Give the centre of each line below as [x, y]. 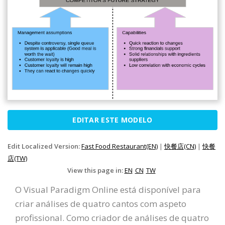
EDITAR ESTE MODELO [113, 120]
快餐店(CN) [180, 146]
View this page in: [96, 170]
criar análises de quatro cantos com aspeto [101, 203]
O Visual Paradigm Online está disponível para [108, 189]
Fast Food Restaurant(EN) [120, 146]
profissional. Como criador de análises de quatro [112, 217]
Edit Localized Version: [44, 146]
